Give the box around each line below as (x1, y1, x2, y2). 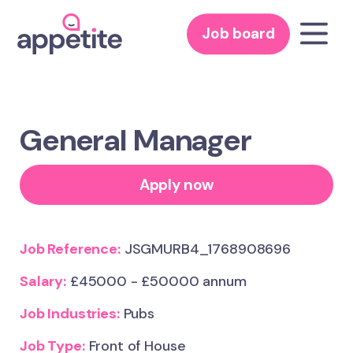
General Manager (20, 121, 252, 160)
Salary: (20, 272, 66, 291)
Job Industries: (20, 304, 120, 323)
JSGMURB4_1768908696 (120, 240, 291, 258)
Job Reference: (20, 240, 121, 258)
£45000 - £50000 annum (65, 272, 247, 291)
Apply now (139, 174, 214, 195)
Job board (202, 24, 275, 44)
